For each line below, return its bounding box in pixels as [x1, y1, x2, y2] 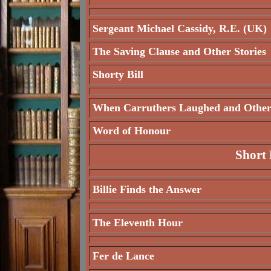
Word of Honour [93, 125, 171, 137]
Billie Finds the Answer [93, 183, 201, 195]
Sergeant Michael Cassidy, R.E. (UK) [93, 22, 267, 34]
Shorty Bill [93, 68, 143, 80]
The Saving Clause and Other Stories [93, 45, 266, 57]
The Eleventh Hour [93, 217, 183, 229]
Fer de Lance [93, 250, 154, 262]
